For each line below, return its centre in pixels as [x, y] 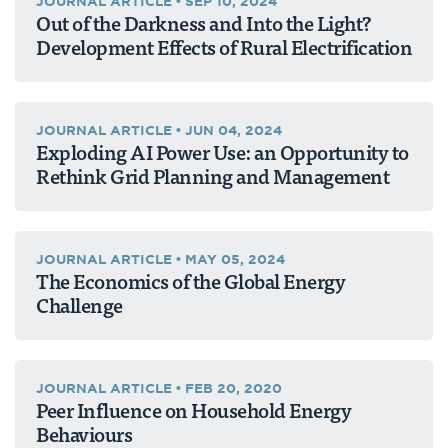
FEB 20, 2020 [233, 388]
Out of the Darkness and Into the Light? [203, 23]
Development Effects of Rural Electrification [224, 47]
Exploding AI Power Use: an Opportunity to [222, 152]
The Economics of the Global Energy [190, 281]
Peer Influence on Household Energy [193, 410]
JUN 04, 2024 [233, 130]
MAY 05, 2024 [235, 259]
